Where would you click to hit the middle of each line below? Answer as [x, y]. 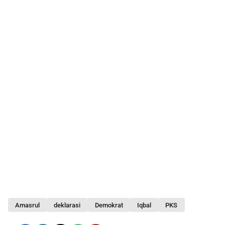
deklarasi [67, 205]
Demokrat [109, 205]
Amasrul [28, 205]
